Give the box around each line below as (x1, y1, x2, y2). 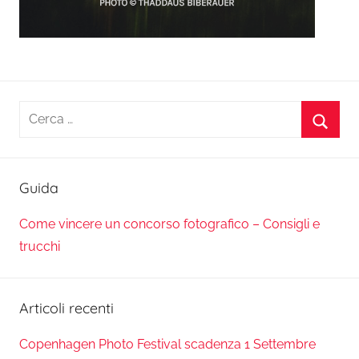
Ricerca (18, 103, 63, 119)
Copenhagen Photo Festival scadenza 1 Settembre (19, 337, 316, 353)
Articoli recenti (19, 299, 114, 318)
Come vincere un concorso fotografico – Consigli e (19, 216, 320, 232)
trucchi (19, 239, 60, 255)
